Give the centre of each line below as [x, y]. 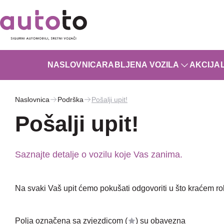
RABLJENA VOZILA [141, 65]
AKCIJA [205, 65]
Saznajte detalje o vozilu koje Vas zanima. [99, 154]
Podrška [70, 99]
